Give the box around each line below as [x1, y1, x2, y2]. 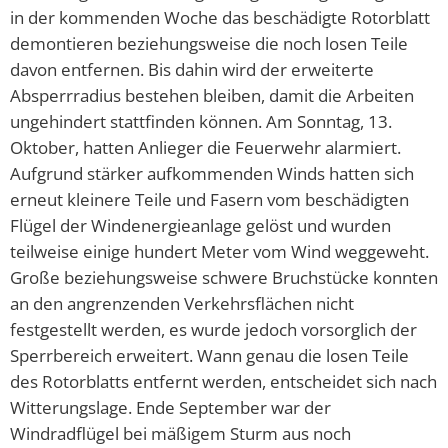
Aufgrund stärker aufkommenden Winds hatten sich [10, 162, 414, 185]
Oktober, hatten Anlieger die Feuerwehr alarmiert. [10, 136, 401, 159]
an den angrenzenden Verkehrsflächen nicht [10, 292, 354, 315]
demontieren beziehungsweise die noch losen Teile [10, 32, 408, 55]
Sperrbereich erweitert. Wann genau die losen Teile [10, 344, 409, 367]
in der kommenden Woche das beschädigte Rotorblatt [10, 6, 430, 29]
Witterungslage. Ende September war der [10, 396, 331, 419]
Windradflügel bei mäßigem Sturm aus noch [10, 422, 351, 445]
